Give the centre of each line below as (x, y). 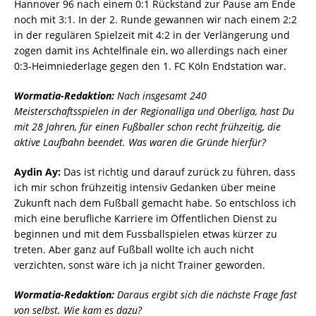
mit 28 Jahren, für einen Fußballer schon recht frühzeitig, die (147, 127)
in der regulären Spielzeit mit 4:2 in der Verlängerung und (152, 35)
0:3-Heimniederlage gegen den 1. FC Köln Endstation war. (150, 66)
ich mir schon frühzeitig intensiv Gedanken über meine (145, 188)
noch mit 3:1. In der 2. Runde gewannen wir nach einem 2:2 (156, 20)
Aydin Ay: (37, 172)
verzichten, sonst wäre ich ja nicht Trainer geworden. (140, 265)
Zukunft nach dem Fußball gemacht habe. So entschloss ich (155, 203)
